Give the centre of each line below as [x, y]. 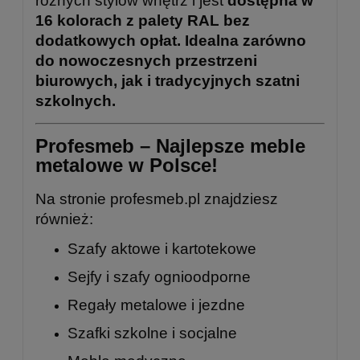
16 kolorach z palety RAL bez [143, 21]
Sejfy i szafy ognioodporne [159, 276]
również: [64, 219]
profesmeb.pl [155, 198]
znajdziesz [239, 198]
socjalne [208, 333]
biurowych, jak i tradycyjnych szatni [168, 81]
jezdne [222, 305]
